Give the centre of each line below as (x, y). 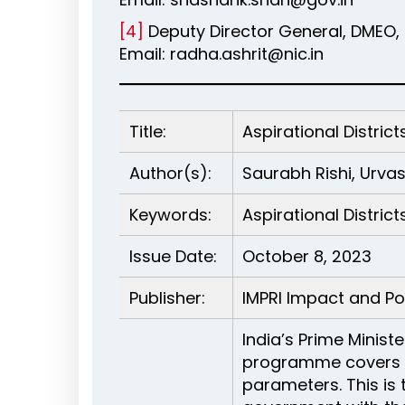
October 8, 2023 (307, 256)
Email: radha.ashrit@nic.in (221, 54)
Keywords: (170, 215)
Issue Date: (173, 256)
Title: (148, 132)
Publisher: (167, 298)
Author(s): (170, 173)
